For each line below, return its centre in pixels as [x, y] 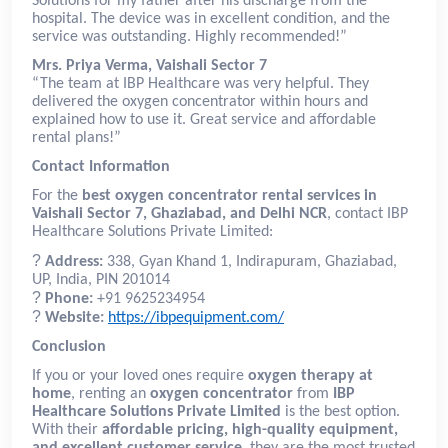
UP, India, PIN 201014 [101, 279]
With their [67, 429]
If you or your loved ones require [140, 375]
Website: [74, 317]
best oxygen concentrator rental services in [229, 195]
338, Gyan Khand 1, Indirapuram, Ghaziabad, [250, 261]
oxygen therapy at [310, 375]
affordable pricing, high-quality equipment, [250, 429]
